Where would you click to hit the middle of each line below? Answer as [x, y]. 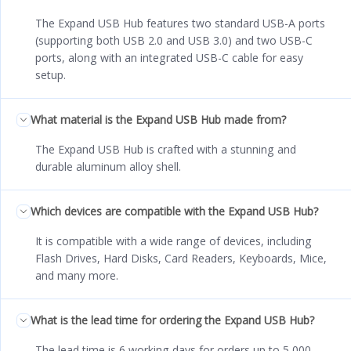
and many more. [77, 275]
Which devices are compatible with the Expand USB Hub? [174, 211]
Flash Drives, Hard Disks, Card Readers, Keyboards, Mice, [181, 258]
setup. [51, 74]
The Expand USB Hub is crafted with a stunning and [166, 149]
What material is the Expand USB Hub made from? [158, 119]
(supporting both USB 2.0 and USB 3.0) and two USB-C [174, 40]
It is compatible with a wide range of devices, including [174, 241]
